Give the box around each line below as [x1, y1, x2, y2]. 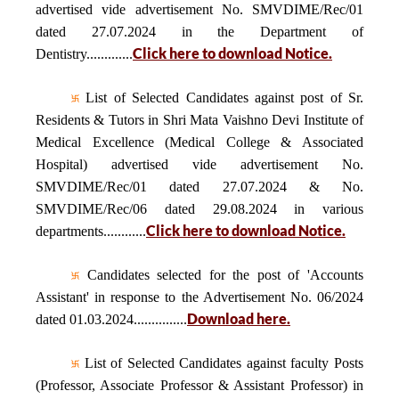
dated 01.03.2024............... [36, 312, 187, 327]
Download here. [187, 310, 290, 327]
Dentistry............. [36, 46, 133, 61]
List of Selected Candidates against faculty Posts [79, 355, 363, 370]
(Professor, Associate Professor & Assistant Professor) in [36, 378, 363, 393]
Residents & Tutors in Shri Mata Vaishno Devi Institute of [36, 112, 363, 127]
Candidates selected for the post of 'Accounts [79, 267, 363, 282]
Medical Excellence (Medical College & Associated [36, 134, 363, 150]
